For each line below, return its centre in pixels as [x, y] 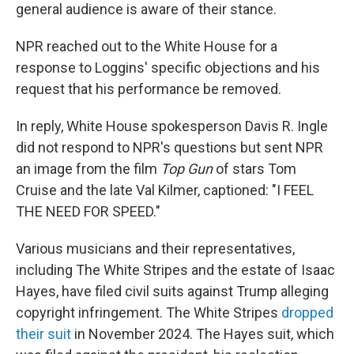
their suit [43, 334]
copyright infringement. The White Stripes [149, 313]
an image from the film [88, 169]
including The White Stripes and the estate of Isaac [175, 270]
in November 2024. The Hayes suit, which [203, 334]
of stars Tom [254, 169]
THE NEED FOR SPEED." [88, 211]
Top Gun [186, 169]
